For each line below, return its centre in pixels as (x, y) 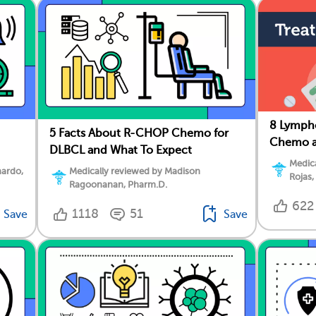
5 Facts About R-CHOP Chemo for (139, 134)
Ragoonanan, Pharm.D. (118, 185)
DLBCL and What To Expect (121, 151)
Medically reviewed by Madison (135, 171)
